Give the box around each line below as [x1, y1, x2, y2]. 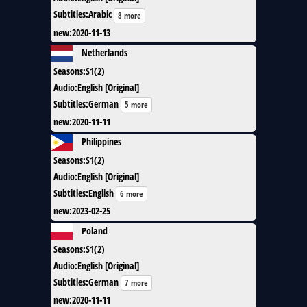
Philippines [82, 134, 121, 148]
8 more [118, 9, 141, 21]
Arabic [88, 8, 112, 21]
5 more [125, 98, 148, 110]
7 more [125, 277, 148, 289]
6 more [120, 187, 143, 199]
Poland [82, 223, 108, 237]
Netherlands [82, 45, 127, 59]
